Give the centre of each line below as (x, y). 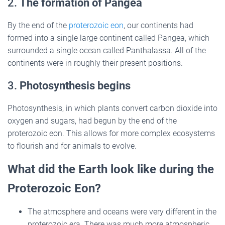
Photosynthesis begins (75, 85)
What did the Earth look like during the (111, 169)
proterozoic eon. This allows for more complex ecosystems (111, 133)
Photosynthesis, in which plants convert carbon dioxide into (113, 108)
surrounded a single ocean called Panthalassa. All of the (107, 50)
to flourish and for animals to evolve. (72, 146)
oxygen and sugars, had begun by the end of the (92, 121)
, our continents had (158, 25)
